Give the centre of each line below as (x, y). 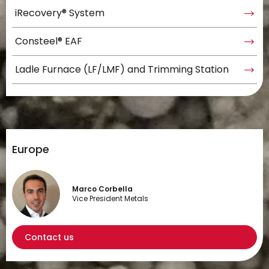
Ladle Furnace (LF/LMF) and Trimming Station (122, 69)
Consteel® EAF (49, 41)
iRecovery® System (60, 13)
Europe (31, 149)
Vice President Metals (110, 198)
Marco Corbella (102, 189)
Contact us (49, 237)
